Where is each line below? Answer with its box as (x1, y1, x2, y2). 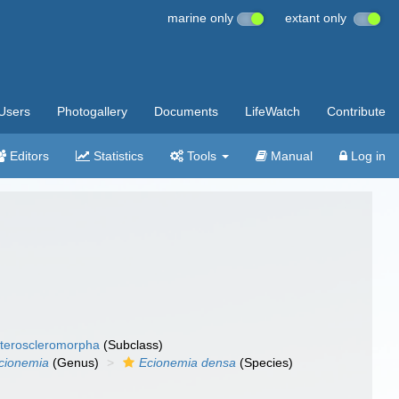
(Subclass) (100, 338, 164, 352)
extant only (285, 11, 354, 25)
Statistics (90, 149, 143, 163)
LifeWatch (245, 104, 300, 118)
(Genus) (49, 355, 100, 370)
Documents (154, 104, 218, 118)
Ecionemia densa (139, 355, 237, 370)
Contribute (327, 104, 386, 118)
